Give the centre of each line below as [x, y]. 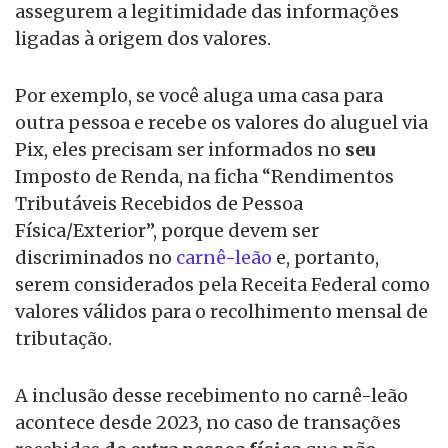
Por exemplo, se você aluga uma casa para [199, 96]
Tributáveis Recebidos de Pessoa [159, 204]
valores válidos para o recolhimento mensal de [221, 312]
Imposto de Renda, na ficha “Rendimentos [204, 177]
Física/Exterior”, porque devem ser [167, 231]
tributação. [63, 339]
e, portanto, [325, 258]
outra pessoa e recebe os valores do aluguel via [221, 123]
